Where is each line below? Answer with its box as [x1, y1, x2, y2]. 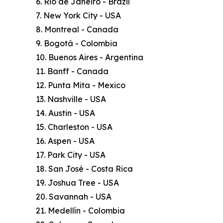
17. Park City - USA [36, 150, 106, 160]
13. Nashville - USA [36, 94, 106, 105]
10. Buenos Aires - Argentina [36, 52, 143, 63]
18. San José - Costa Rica [36, 164, 133, 174]
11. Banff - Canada [36, 66, 109, 77]
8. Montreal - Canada [36, 24, 118, 35]
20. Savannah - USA [36, 192, 111, 202]
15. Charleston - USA [36, 122, 112, 132]
